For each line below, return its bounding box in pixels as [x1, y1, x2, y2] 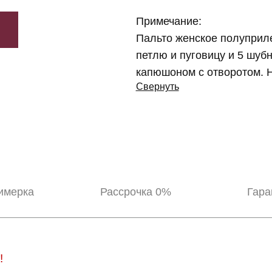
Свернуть [135, 81, 179, 92]
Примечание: [135, 15, 202, 27]
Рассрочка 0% [100, 185, 172, 198]
